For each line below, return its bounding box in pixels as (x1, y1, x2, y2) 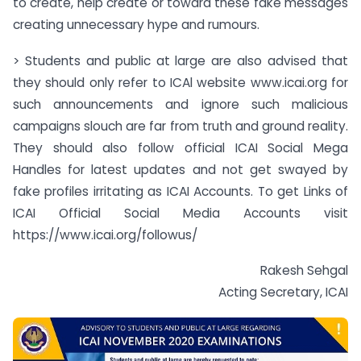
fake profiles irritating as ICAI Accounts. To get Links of (13, 182, 348, 200)
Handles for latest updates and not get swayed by (13, 160, 348, 178)
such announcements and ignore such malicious (13, 95, 348, 113)
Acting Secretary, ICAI (218, 284, 348, 301)
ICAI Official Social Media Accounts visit (13, 204, 348, 222)
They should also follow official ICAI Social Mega (13, 139, 348, 156)
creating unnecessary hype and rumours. (13, 15, 259, 33)
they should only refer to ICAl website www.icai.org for (13, 73, 348, 91)
